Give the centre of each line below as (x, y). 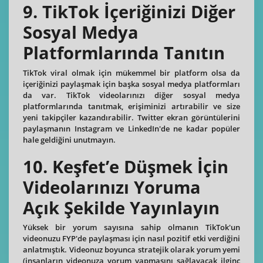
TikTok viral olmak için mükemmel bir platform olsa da (131, 73)
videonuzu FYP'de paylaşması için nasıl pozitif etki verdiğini (131, 239)
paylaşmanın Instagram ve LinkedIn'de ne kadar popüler (131, 128)
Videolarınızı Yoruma (112, 187)
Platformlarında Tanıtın (124, 53)
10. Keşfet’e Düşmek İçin (126, 166)
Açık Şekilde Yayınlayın (121, 208)
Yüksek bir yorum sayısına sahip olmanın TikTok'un (131, 227)
